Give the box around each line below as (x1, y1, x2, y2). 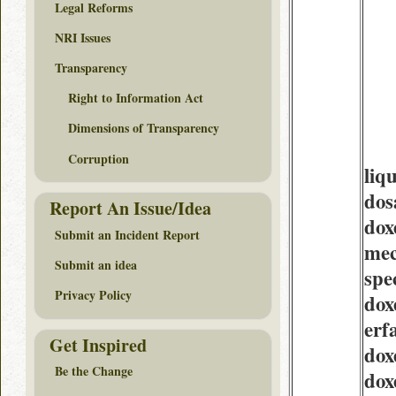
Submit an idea (55, 255, 137, 275)
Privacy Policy (55, 286, 132, 305)
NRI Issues (55, 27, 110, 47)
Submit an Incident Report (55, 225, 200, 244)
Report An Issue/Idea (49, 195, 211, 222)
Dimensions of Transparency (68, 118, 219, 138)
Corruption (68, 148, 129, 168)
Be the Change (55, 362, 133, 381)
